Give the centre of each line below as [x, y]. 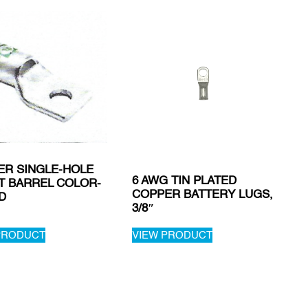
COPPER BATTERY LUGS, [202, 194]
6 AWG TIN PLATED [184, 180]
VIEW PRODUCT [172, 235]
